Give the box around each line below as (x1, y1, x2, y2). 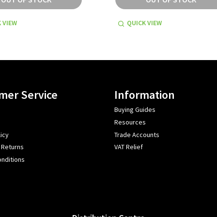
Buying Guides (114, 105, 155, 114)
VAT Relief (114, 142, 143, 152)
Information (114, 87, 175, 103)
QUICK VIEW (127, 18, 162, 28)
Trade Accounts (114, 130, 159, 139)
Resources (114, 117, 146, 126)
